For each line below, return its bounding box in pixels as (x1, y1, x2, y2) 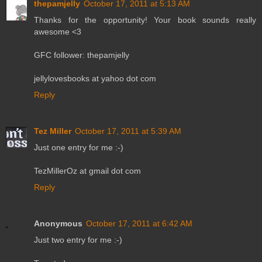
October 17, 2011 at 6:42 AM (86, 218, 192, 228)
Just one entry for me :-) (34, 142, 123, 152)
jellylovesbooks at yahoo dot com (34, 73, 156, 83)
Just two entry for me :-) (34, 235, 122, 244)
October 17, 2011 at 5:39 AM (75, 126, 181, 136)
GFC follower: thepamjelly (34, 50, 129, 60)
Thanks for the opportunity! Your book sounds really (34, 15, 256, 25)
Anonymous (34, 218, 82, 228)
